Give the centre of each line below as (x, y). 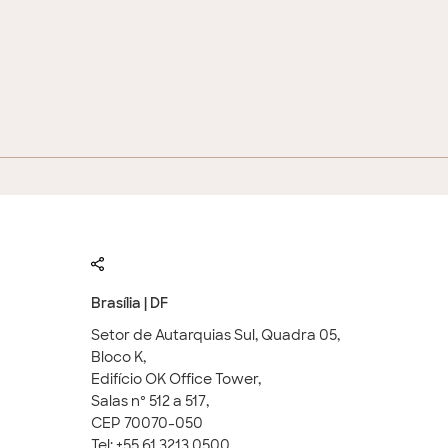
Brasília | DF (129, 303)
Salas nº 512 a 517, (149, 401)
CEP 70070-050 (146, 423)
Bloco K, (118, 357)
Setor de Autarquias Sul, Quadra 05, (215, 335)
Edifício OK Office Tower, (175, 379)
